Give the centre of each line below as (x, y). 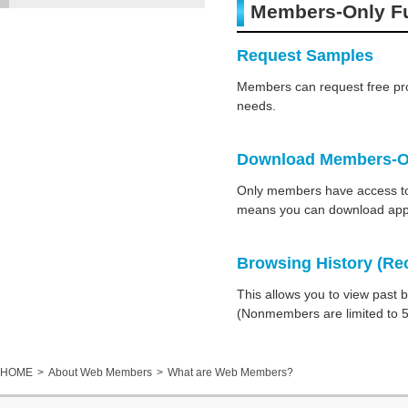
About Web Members (100, 372)
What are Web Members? (230, 372)
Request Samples (305, 56)
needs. (256, 106)
